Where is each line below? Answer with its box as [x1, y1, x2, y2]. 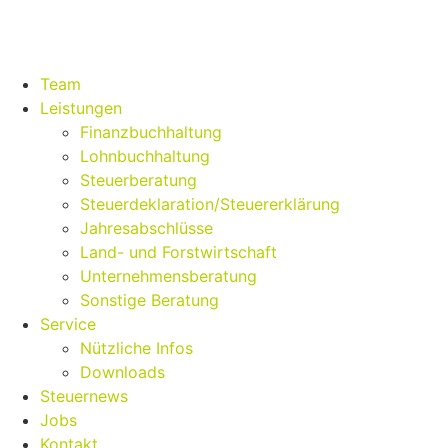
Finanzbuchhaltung [80, 122, 222, 142]
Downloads [80, 362, 165, 382]
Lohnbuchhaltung [80, 146, 210, 166]
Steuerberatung [80, 170, 197, 190]
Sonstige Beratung [80, 290, 219, 310]
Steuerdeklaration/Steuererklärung [80, 194, 340, 214]
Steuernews [40, 386, 128, 406]
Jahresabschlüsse [80, 218, 213, 238]
